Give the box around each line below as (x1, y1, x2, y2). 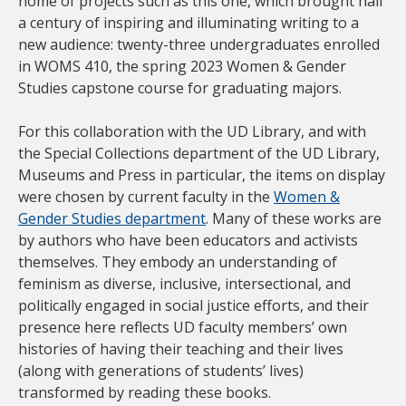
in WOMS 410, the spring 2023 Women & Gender (18, 56, 346, 76)
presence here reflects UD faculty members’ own (18, 317, 347, 337)
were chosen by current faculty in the (18, 187, 274, 207)
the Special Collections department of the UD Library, (18, 143, 380, 163)
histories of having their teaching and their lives (18, 339, 343, 359)
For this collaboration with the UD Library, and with (18, 121, 366, 141)
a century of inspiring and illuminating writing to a (18, 13, 359, 33)
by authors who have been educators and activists (18, 230, 358, 250)
